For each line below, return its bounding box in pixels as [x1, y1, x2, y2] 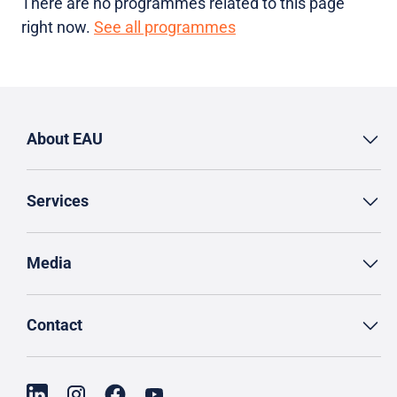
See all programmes [94, 18, 236, 36]
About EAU [27, 128, 103, 148]
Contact [27, 315, 82, 335]
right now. [21, 18, 94, 36]
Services [27, 191, 89, 210]
